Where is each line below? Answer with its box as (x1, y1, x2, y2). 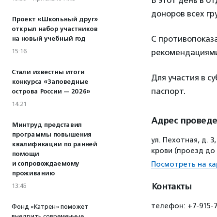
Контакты (151, 181, 191, 192)
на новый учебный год (12, 35, 85, 43)
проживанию (12, 170, 55, 177)
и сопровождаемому (12, 160, 79, 168)
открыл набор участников (12, 25, 97, 33)
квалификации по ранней (12, 140, 97, 148)
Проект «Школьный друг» (12, 15, 98, 23)
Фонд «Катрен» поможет (12, 203, 88, 210)
